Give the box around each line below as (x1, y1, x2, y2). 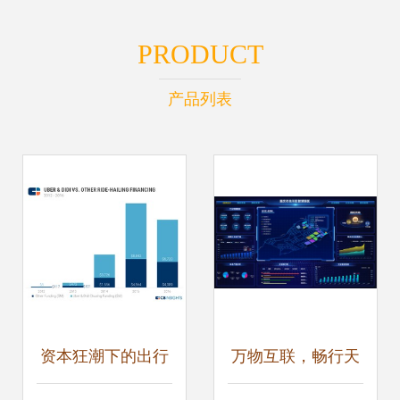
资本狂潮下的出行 (40, 347, 169, 365)
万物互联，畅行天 (231, 347, 360, 365)
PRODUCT (137, 39, 263, 69)
